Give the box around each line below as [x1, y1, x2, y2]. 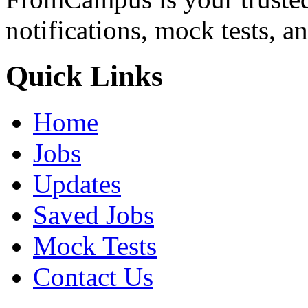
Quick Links [5, 59, 163, 92]
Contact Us [33, 261, 153, 291]
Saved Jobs [33, 199, 154, 230]
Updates [33, 168, 121, 199]
